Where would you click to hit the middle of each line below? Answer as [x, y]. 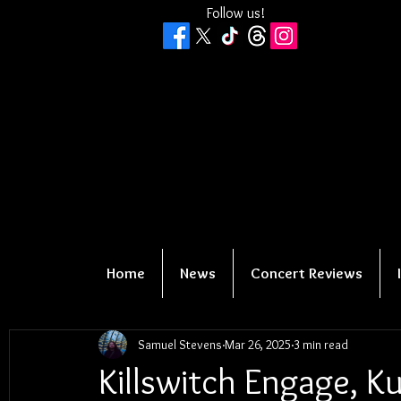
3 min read [321, 344]
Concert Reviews [307, 273]
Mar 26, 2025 [258, 344]
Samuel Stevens [180, 344]
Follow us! [235, 13]
